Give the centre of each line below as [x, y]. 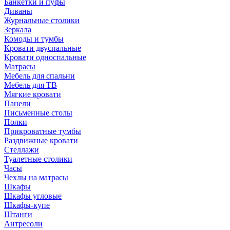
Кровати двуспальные [43, 48]
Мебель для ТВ [31, 85]
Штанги [18, 214]
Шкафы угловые [33, 196]
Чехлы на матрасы [36, 177]
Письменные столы [38, 112]
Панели [17, 103]
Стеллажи [22, 149]
